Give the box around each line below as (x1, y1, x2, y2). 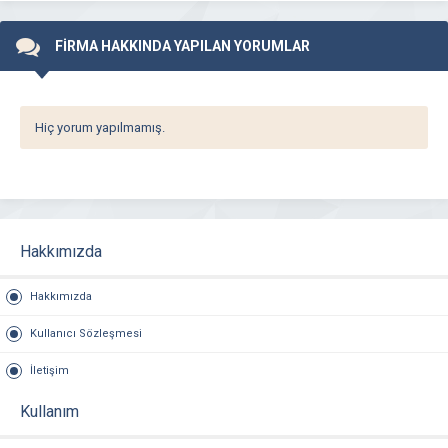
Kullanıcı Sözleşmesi (30, 327, 142, 340)
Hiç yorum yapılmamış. (35, 120, 165, 135)
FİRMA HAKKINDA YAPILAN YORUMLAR (55, 38, 310, 54)
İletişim (30, 364, 69, 377)
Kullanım (20, 402, 79, 421)
